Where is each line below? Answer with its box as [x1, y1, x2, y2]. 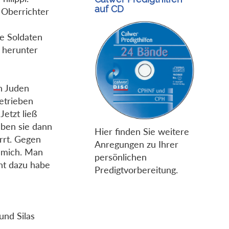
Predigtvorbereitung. [94, 164, 178, 176]
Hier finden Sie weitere [94, 126, 189, 138]
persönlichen [94, 151, 147, 163]
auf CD [94, 3, 124, 14]
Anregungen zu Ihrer [94, 139, 178, 150]
